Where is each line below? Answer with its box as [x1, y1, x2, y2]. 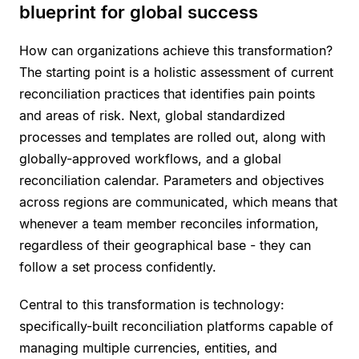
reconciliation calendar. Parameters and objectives [19, 171, 324, 188]
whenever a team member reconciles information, [19, 215, 319, 232]
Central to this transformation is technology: [19, 296, 284, 313]
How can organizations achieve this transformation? [19, 42, 333, 58]
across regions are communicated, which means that [19, 193, 337, 210]
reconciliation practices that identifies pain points [19, 85, 315, 102]
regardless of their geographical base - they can [19, 236, 311, 253]
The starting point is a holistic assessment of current [19, 63, 333, 80]
